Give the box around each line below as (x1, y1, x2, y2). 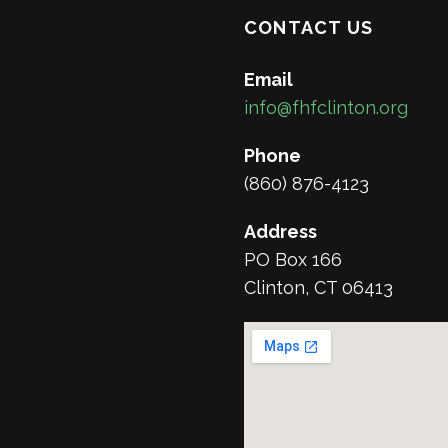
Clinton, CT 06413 (244, 276, 393, 298)
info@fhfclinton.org (244, 96, 408, 118)
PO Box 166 (244, 248, 342, 270)
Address (244, 220, 317, 242)
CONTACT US (244, 16, 373, 38)
